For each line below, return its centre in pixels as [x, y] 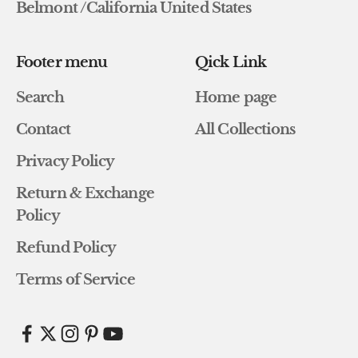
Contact [43, 129]
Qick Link [231, 62]
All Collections [245, 129]
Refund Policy [66, 247]
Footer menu [62, 62]
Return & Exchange [85, 193]
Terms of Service [76, 279]
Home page [236, 97]
